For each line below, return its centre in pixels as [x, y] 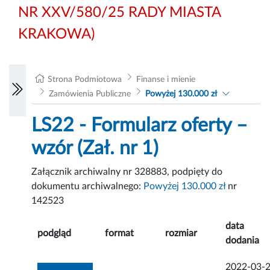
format [120, 234]
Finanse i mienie [165, 80]
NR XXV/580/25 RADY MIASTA [119, 12]
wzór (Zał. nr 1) [95, 149]
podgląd [55, 234]
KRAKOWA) [56, 34]
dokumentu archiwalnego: [88, 187]
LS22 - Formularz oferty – [140, 126]
